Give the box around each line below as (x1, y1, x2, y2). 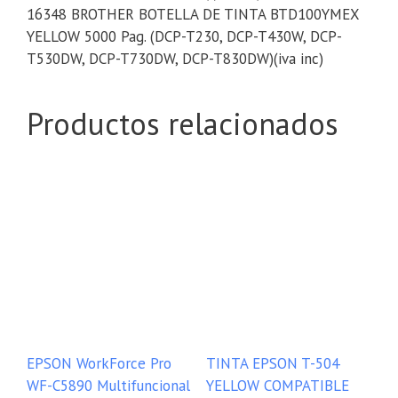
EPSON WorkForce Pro (27, 354, 171, 374)
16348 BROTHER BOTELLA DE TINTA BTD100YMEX (27, 4, 359, 25)
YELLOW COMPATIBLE (205, 376, 349, 396)
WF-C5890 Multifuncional (27, 376, 190, 396)
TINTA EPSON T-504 (205, 354, 339, 374)
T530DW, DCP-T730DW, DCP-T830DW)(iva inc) (27, 49, 323, 69)
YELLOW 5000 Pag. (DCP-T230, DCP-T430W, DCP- (27, 27, 342, 47)
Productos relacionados (27, 103, 338, 145)
